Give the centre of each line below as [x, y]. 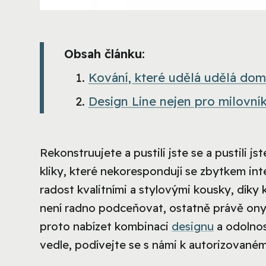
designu [193, 227]
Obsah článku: [104, 54]
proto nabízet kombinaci [106, 227]
